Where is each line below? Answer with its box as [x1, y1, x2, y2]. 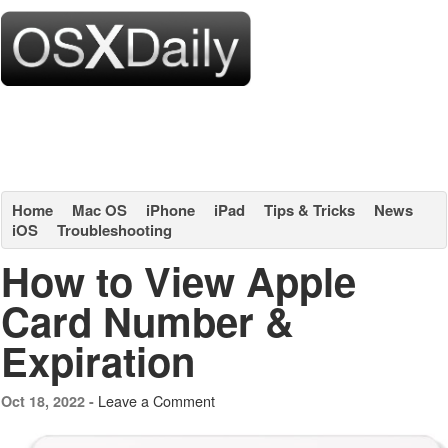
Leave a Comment [98, 390, 215, 411]
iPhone [146, 199, 195, 221]
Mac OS [72, 199, 127, 221]
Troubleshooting [57, 219, 172, 241]
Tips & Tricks [264, 199, 355, 221]
